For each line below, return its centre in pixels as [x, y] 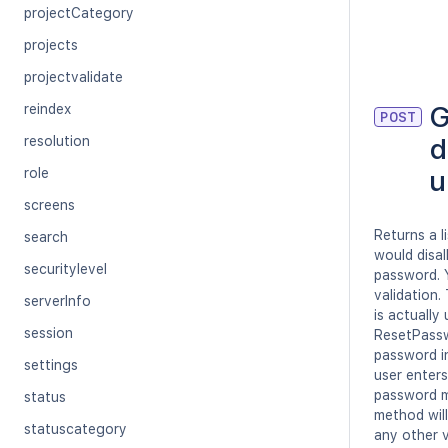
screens [49, 205]
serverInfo [57, 301]
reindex [47, 109]
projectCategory [79, 13]
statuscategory [75, 429]
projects [51, 45]
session [48, 333]
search [46, 237]
